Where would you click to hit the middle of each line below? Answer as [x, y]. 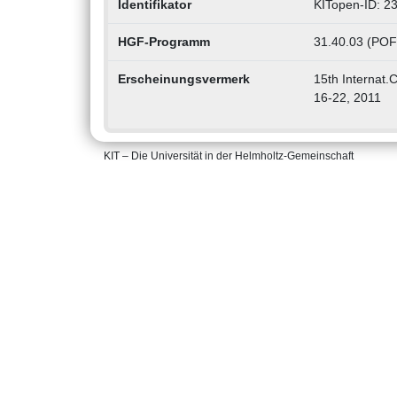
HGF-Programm [163, 42]
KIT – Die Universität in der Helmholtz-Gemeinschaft [229, 156]
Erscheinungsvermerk [183, 79]
